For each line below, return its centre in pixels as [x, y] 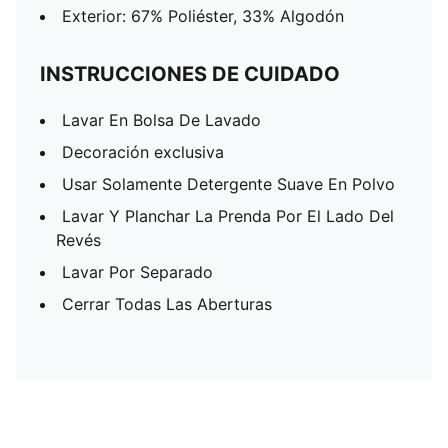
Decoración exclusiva [143, 152]
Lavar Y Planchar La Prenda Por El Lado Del [228, 216]
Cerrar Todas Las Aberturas [167, 304]
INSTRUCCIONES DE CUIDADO [190, 74]
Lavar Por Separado [137, 272]
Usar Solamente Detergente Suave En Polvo [228, 184]
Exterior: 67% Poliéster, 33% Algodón [203, 16]
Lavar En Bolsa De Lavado [161, 120]
